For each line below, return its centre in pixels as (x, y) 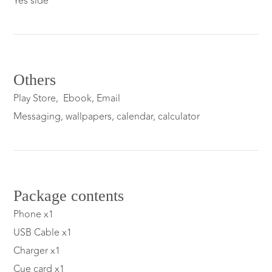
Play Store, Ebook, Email (67, 99)
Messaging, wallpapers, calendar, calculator (107, 117)
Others (35, 80)
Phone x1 (34, 215)
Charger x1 (37, 251)
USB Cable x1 (43, 233)
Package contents (69, 196)
